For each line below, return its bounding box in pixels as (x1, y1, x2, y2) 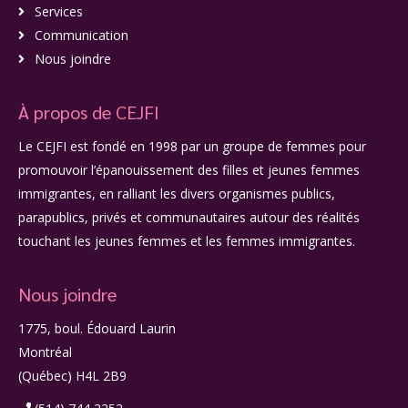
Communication (35, 25, 129, 44)
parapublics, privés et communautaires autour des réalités (18, 208, 360, 226)
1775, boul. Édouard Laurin (18, 319, 176, 337)
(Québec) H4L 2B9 (18, 366, 127, 384)
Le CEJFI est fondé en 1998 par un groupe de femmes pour (18, 137, 366, 155)
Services (35, 2, 84, 20)
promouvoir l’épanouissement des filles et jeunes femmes (18, 160, 360, 178)
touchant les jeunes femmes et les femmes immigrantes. (18, 231, 355, 250)
